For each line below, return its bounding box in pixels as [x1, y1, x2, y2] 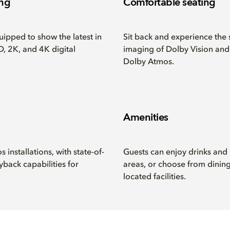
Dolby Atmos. [123, 58, 174, 66]
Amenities [123, 110, 168, 124]
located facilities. [123, 173, 186, 181]
